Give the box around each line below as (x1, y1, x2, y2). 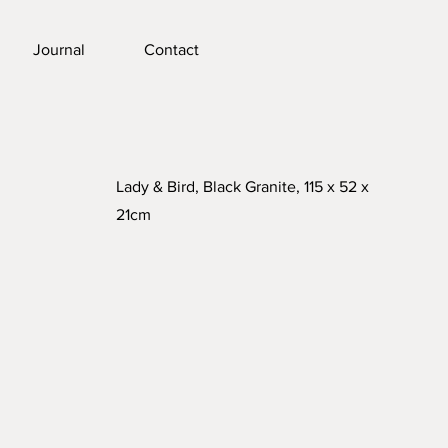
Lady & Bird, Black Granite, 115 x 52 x (116, 178, 370, 195)
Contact (144, 41, 199, 58)
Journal (32, 41, 85, 58)
